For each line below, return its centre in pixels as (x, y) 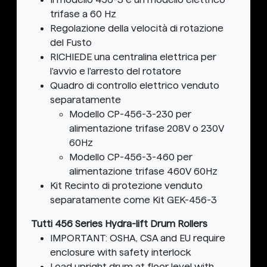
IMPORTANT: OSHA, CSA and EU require (138, 238)
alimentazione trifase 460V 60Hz (143, 172)
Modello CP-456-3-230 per (130, 114)
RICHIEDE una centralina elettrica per (133, 57)
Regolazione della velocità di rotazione (137, 29)
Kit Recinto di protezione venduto (126, 186)
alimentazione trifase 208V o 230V (147, 129)
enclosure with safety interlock (120, 253)
